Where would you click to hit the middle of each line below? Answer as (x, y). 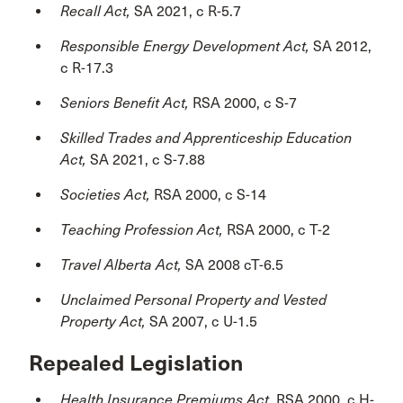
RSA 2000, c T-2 (277, 229)
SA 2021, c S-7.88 (148, 159)
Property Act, (105, 321)
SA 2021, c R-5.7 (188, 11)
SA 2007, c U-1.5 (203, 321)
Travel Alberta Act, (123, 264)
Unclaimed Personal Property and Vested (193, 300)
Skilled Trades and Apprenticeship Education (206, 138)
